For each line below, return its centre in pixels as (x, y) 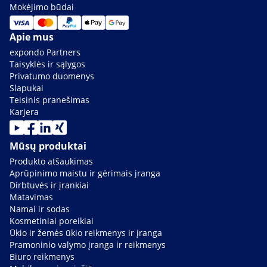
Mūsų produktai (48, 146)
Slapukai (27, 88)
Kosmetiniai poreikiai (52, 221)
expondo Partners (45, 52)
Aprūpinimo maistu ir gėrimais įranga (85, 173)
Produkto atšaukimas (51, 162)
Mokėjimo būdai (42, 7)
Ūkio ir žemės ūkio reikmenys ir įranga (86, 233)
